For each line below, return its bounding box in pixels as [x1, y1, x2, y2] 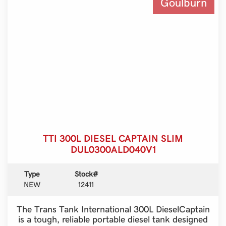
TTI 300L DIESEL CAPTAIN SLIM [43, 131, 183, 145]
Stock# [74, 168, 98, 179]
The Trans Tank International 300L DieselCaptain [16, 202, 210, 215]
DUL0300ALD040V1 [70, 142, 156, 156]
